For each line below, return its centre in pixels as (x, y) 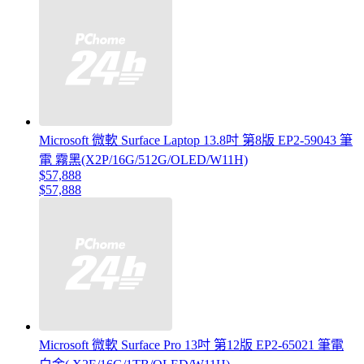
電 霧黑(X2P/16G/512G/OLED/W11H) (143, 160)
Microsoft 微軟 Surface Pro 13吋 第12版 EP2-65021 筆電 (191, 345)
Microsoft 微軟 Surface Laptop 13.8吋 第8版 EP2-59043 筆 (196, 141)
